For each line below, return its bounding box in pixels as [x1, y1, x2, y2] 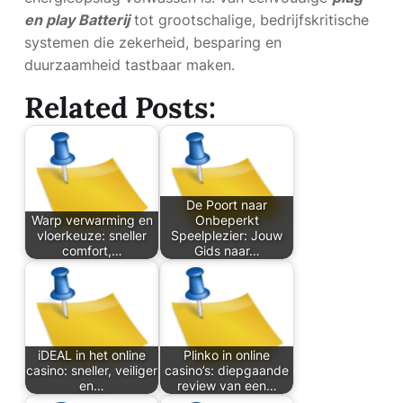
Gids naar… [193, 243, 260, 258]
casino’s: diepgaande [165, 363, 289, 378]
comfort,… [61, 243, 122, 258]
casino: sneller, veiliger [26, 363, 157, 378]
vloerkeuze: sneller [37, 228, 147, 243]
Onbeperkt [194, 212, 259, 228]
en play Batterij [24, 11, 130, 29]
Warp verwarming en [31, 212, 153, 228]
